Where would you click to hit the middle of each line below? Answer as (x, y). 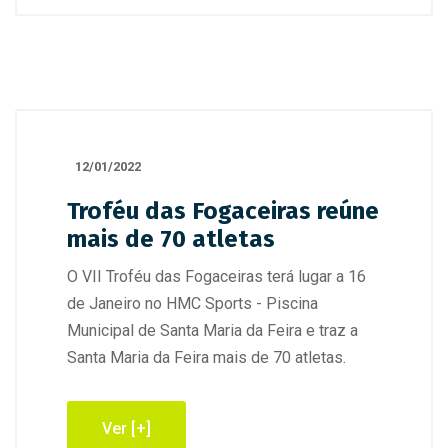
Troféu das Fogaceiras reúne (223, 211)
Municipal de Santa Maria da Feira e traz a (212, 330)
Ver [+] (126, 428)
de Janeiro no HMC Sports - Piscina (192, 303)
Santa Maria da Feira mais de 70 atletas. (206, 357)
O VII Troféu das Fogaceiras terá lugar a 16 (216, 276)
